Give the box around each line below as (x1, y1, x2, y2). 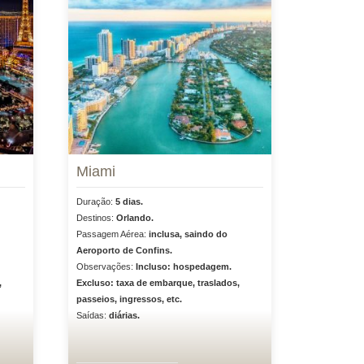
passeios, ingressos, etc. (76, 294, 182, 304)
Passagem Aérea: (76, 229, 149, 239)
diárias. (108, 310, 140, 320)
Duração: (76, 197, 115, 206)
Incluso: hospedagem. (135, 262, 232, 271)
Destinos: (76, 213, 116, 223)
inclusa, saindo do (148, 229, 227, 239)
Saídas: (76, 310, 109, 320)
